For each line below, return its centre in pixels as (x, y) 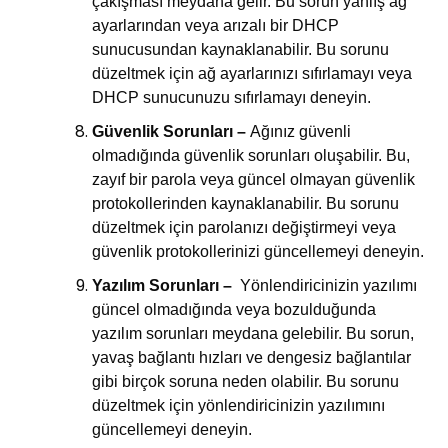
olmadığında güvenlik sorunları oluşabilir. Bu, (251, 155)
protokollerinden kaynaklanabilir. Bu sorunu (246, 203)
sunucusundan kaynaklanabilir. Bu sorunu (241, 49)
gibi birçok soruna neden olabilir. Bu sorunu (246, 381)
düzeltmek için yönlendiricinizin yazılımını (239, 405)
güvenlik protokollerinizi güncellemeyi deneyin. (258, 251)
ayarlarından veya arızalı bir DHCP (216, 25)
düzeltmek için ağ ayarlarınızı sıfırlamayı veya (252, 73)
